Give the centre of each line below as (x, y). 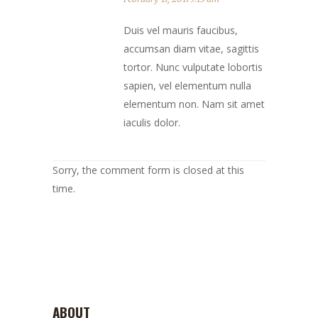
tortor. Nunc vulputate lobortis (193, 67)
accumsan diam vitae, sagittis (191, 49)
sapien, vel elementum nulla (187, 86)
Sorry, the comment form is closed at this (148, 170)
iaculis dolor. (152, 123)
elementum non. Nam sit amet (194, 104)
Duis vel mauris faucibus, (181, 31)
